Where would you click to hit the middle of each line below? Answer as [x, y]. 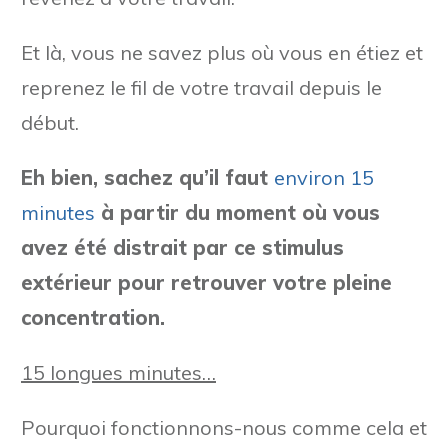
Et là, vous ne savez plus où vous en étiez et [222, 52]
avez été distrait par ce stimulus [182, 247]
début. [50, 122]
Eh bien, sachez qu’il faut [147, 177]
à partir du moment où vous [237, 212]
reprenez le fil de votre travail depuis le [201, 87]
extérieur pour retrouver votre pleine [206, 282]
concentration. [93, 317]
